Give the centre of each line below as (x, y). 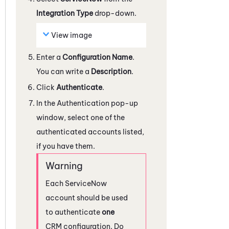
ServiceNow (86, 183)
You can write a (64, 71)
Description (111, 71)
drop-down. (115, 13)
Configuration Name (97, 57)
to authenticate (74, 212)
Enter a (49, 57)
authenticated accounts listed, (90, 132)
